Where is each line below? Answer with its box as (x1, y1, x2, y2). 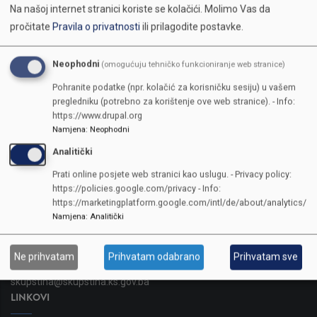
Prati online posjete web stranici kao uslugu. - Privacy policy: (52, 168, 292, 180)
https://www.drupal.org (52, 110, 142, 121)
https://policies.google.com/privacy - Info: (52, 183, 221, 194)
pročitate (10, 21, 52, 33)
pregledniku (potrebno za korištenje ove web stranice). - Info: (52, 96, 295, 107)
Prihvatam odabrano (108, 250, 200, 263)
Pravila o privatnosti (52, 21, 140, 33)
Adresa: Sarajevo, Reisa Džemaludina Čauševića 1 (11, 221, 233, 233)
